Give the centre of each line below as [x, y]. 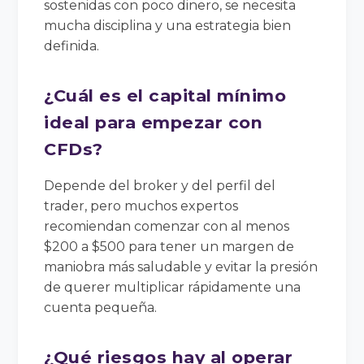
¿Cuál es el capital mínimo [165, 95]
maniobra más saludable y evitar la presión [181, 266]
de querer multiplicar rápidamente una [173, 287]
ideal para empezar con [154, 122]
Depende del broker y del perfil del [160, 185]
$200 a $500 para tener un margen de [169, 246]
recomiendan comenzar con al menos [167, 226]
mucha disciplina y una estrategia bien [168, 25]
